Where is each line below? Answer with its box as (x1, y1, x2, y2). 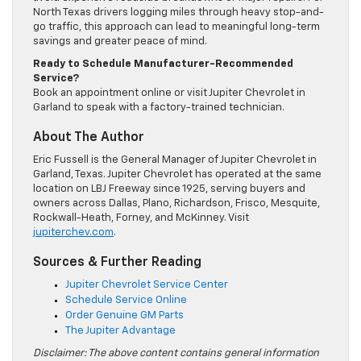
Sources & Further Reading (33, 256, 201, 270)
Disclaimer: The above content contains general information (33, 348, 319, 359)
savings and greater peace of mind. (33, 36, 207, 48)
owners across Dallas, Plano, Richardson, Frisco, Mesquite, (33, 198, 320, 210)
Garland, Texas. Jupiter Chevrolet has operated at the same (33, 169, 322, 180)
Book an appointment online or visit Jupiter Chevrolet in (33, 88, 305, 99)
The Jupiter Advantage (65, 326, 176, 337)
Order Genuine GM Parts (65, 310, 184, 322)
